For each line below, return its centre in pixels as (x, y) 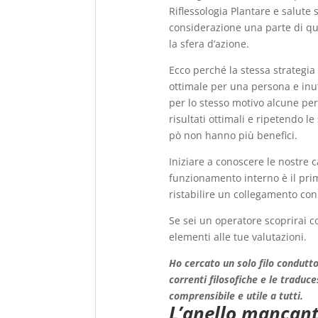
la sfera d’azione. (209, 43)
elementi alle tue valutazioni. (238, 236)
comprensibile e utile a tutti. (236, 295)
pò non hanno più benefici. (234, 135)
